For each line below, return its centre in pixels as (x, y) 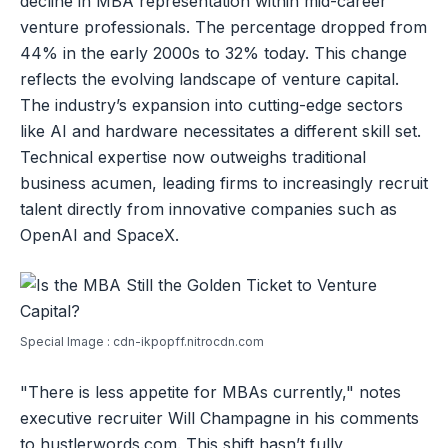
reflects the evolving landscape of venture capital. (209, 79)
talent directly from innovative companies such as (208, 209)
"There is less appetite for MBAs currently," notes (210, 392)
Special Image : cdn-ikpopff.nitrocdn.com (142, 342)
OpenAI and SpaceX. (99, 235)
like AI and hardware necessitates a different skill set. (220, 131)
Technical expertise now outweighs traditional (193, 157)
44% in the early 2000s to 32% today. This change (213, 53)
